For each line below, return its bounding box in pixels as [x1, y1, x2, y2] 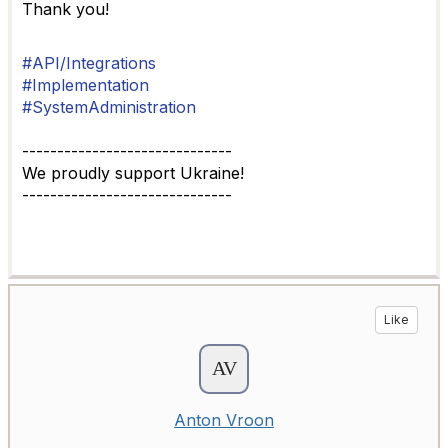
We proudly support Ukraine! [22, 163, 244, 183]
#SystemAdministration [22, 97, 196, 117]
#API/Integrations [22, 53, 156, 73]
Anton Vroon [174, 410, 274, 430]
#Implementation [22, 75, 149, 95]
